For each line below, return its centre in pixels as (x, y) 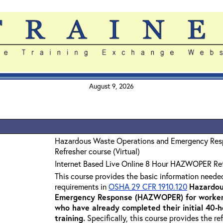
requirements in (82, 186)
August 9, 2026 (111, 86)
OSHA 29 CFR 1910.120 (148, 186)
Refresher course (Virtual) (97, 151)
